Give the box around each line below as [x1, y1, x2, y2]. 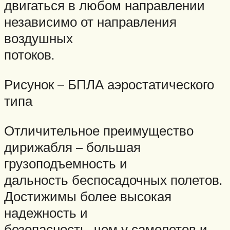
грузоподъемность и [4, 155, 127, 171]
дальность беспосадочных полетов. [4, 171, 222, 188]
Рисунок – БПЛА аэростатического [4, 75, 214, 92]
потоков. [4, 46, 54, 63]
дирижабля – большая [4, 138, 141, 155]
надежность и [4, 204, 88, 221]
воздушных [4, 30, 73, 47]
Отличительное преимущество [4, 122, 194, 139]
